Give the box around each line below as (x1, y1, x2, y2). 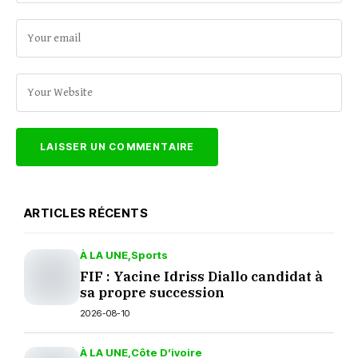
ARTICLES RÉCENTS (24, 205, 149, 221)
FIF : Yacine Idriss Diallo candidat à (80, 268, 323, 285)
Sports (131, 249, 168, 261)
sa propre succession (80, 284, 225, 301)
